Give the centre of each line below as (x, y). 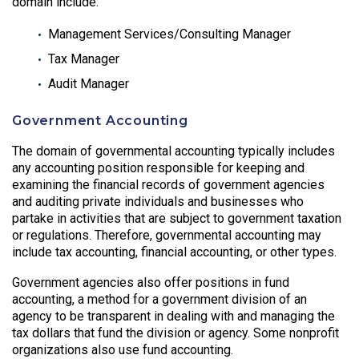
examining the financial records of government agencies (168, 184)
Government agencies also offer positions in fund (151, 283)
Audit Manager (89, 84)
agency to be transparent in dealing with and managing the (173, 317)
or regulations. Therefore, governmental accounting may (167, 235)
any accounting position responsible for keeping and (158, 167)
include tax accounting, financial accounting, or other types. (174, 252)
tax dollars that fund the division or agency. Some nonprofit (175, 333)
